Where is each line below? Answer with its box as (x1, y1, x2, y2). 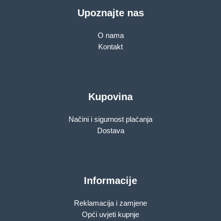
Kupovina (88, 91, 133, 102)
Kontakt (98, 42, 123, 51)
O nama (97, 31, 124, 39)
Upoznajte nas (77, 7, 144, 18)
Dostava (97, 126, 124, 135)
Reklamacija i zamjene (74, 199, 147, 207)
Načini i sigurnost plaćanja (69, 115, 152, 123)
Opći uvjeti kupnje (82, 210, 139, 219)
